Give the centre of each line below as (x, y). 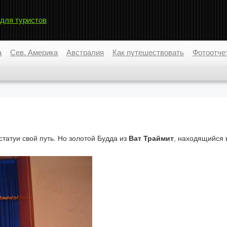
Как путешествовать (148, 52)
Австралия (85, 52)
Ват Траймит (151, 138)
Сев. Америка (34, 52)
